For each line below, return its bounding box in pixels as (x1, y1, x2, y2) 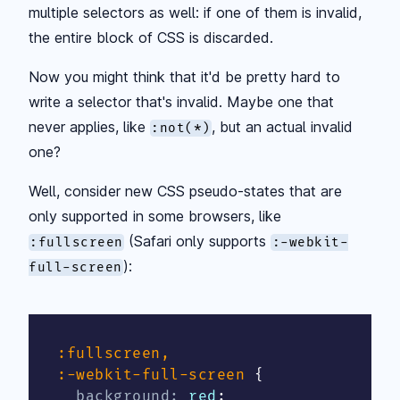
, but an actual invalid (212, 117, 354, 136)
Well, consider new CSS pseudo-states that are (29, 181, 342, 200)
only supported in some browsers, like (29, 206, 281, 225)
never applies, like (29, 117, 150, 136)
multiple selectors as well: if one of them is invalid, (29, 3, 362, 21)
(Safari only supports (124, 231, 271, 250)
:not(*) (151, 120, 211, 136)
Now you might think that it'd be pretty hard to (29, 67, 340, 86)
